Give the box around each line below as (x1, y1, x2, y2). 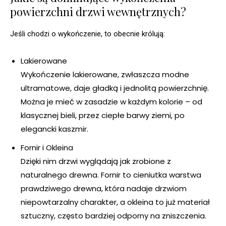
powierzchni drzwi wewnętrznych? (10, 4, 186, 20)
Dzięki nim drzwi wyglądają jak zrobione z (21, 156, 171, 167)
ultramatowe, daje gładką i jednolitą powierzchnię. (21, 83, 209, 94)
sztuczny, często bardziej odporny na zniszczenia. (21, 210, 206, 221)
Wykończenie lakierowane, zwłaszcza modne (21, 69, 189, 80)
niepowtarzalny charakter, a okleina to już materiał (21, 197, 210, 208)
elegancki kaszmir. (21, 124, 88, 135)
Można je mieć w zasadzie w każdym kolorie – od (21, 96, 202, 107)
